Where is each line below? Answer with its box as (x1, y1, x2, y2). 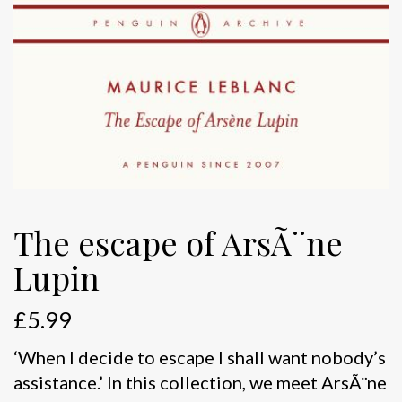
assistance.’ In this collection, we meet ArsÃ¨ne (13, 371, 387, 393)
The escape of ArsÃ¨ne (13, 220, 343, 264)
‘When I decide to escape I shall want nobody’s (13, 345, 386, 368)
